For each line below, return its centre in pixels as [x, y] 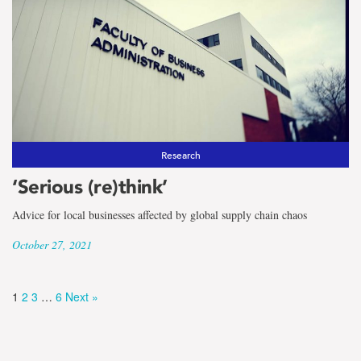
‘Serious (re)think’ [90, 186]
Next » [82, 296]
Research [180, 154]
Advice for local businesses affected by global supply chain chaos [160, 214]
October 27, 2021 [52, 244]
